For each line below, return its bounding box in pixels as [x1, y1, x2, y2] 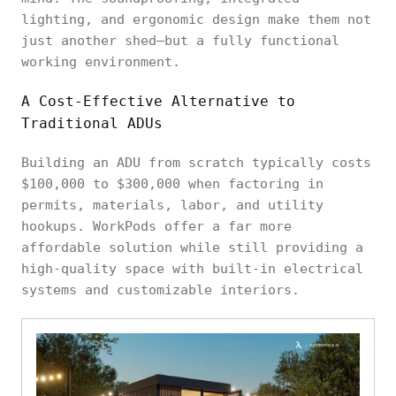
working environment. [21, 53, 180, 70]
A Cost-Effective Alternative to [21, 92, 295, 110]
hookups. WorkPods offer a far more [21, 217, 292, 234]
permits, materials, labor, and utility [21, 196, 324, 213]
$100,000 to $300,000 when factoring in [21, 175, 324, 192]
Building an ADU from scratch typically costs [21, 154, 371, 171]
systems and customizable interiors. [21, 281, 300, 298]
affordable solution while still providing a [21, 239, 363, 255]
